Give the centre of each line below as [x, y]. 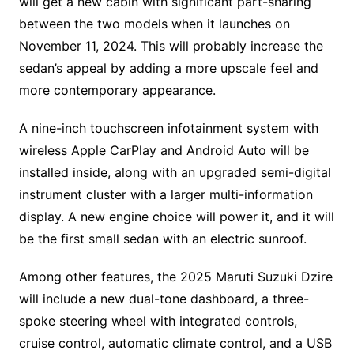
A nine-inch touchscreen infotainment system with [168, 128]
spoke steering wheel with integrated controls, [158, 320]
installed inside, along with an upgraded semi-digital [175, 172]
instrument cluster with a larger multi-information [166, 194]
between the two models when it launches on [154, 23]
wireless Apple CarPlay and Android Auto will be [164, 150]
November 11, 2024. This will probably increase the [171, 45]
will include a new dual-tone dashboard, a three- [164, 298]
